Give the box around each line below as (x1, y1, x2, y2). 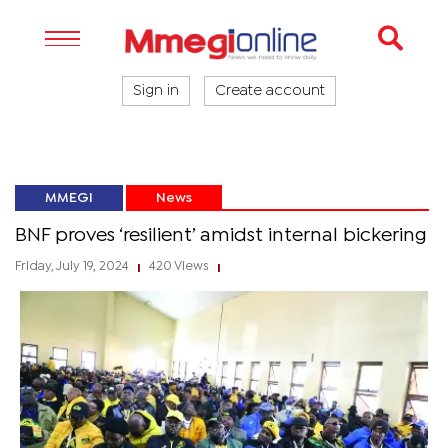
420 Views (146, 261, 212, 272)
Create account (215, 85, 325, 97)
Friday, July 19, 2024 (15, 261, 132, 272)
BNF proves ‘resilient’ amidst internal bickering (15, 227, 427, 244)
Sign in (133, 85, 179, 97)
